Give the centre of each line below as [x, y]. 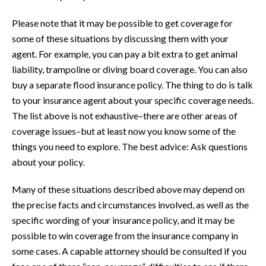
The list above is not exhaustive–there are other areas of [125, 115]
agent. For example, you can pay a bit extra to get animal [125, 53]
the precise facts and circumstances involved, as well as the [130, 204]
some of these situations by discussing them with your [120, 38]
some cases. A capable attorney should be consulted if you [129, 251]
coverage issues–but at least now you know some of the [124, 131]
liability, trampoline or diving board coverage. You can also [130, 69]
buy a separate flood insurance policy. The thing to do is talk [132, 84]
